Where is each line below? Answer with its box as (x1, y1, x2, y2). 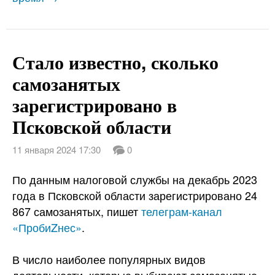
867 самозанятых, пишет (12, 203, 141, 219)
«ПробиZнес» (12, 219, 82, 235)
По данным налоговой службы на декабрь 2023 (12, 171, 257, 187)
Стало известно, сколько (12, 48, 219, 75)
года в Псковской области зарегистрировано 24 (12, 187, 257, 203)
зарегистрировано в (12, 91, 177, 118)
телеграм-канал (141, 203, 222, 219)
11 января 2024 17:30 (12, 143, 101, 156)
